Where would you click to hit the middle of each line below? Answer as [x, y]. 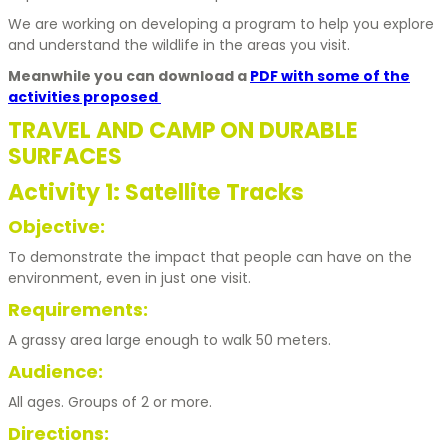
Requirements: [78, 309]
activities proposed [84, 96]
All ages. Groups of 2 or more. [110, 401]
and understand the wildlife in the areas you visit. [179, 44]
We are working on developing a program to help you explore [221, 23]
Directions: [58, 433]
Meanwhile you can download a [129, 75]
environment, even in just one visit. [129, 277]
